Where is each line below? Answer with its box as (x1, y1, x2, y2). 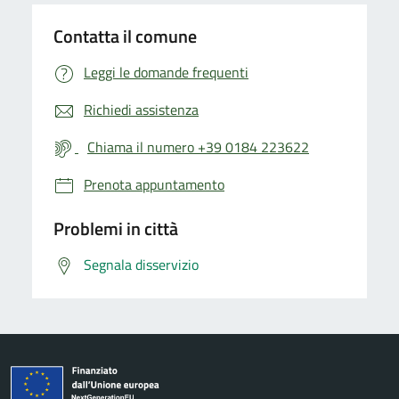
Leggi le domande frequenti (84, 61, 248, 83)
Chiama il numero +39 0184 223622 (87, 135, 309, 158)
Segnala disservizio (84, 253, 199, 275)
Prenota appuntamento (84, 173, 224, 195)
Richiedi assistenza (84, 98, 199, 120)
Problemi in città (53, 214, 178, 242)
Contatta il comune (53, 21, 197, 50)
